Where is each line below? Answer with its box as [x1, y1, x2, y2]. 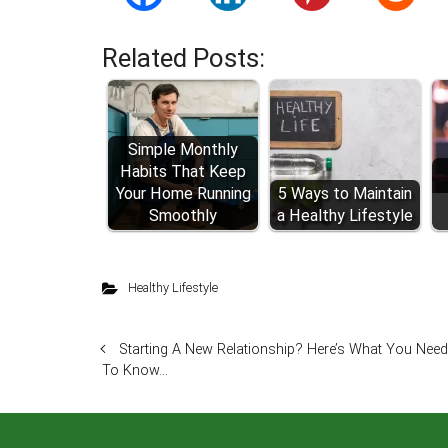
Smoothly [149, 206, 217, 225]
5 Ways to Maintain [278, 184, 412, 203]
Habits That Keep [120, 162, 246, 181]
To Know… [102, 362, 168, 379]
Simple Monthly [128, 140, 238, 159]
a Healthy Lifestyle [277, 206, 413, 225]
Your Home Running [115, 184, 251, 203]
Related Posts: [102, 43, 265, 73]
